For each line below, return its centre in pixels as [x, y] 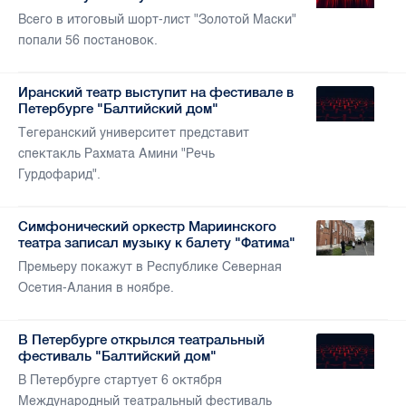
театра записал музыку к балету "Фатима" [157, 243]
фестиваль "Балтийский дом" [117, 356]
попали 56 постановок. [88, 41]
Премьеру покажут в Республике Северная [150, 267]
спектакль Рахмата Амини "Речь [116, 154]
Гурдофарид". [59, 175]
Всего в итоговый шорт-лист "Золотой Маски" [157, 20]
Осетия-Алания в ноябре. [96, 288]
